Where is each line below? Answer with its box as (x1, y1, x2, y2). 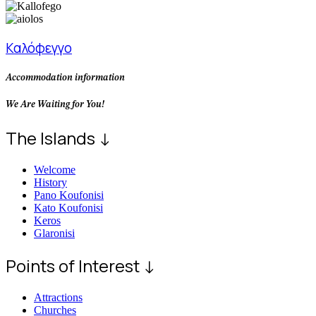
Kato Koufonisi (34, 202, 103, 214)
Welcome (34, 164, 75, 176)
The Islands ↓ (6, 126, 111, 150)
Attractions (34, 291, 83, 303)
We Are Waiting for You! (6, 99, 104, 109)
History (34, 176, 67, 189)
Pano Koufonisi (34, 189, 104, 202)
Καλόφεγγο (6, 38, 72, 57)
